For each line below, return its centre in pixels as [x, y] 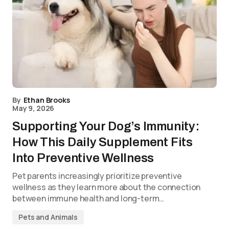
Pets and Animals [48, 217]
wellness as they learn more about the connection [107, 187]
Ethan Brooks [47, 100]
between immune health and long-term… [88, 198]
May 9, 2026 [33, 108]
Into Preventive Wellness [83, 158]
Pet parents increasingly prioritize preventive [97, 176]
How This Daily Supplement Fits [102, 142]
